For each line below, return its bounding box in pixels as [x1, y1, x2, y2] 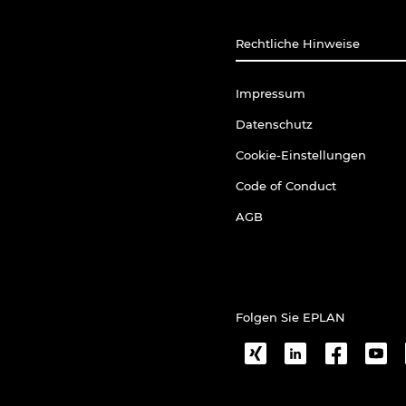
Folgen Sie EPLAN [236, 310, 345, 324]
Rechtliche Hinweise [236, 36, 360, 51]
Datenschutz [236, 117, 313, 131]
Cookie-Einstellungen [236, 148, 366, 162]
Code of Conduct [236, 179, 336, 193]
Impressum [236, 86, 305, 101]
